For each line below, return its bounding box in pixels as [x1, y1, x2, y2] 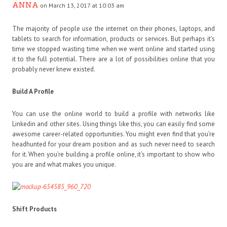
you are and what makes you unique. [12, 160, 116, 169]
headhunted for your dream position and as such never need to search [12, 139, 215, 148]
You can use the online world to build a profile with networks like [12, 109, 215, 118]
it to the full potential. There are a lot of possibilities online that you [12, 54, 215, 63]
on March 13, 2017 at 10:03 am [40, 1, 124, 9]
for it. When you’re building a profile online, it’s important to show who [12, 149, 215, 159]
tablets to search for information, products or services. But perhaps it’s [12, 34, 215, 43]
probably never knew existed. [12, 64, 95, 73]
